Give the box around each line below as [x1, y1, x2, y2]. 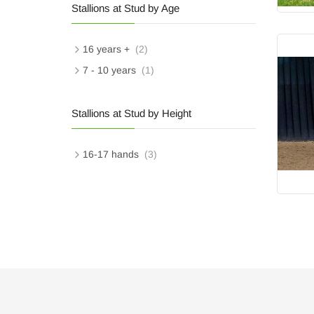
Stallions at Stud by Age [71, 1, 179, 14]
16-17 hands [83, 148, 139, 160]
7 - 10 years [83, 64, 136, 76]
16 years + [83, 43, 130, 55]
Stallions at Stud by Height [71, 107, 191, 119]
